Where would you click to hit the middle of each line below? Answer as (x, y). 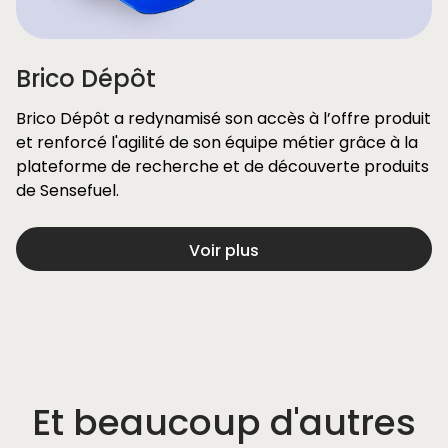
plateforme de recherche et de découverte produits (222, 166)
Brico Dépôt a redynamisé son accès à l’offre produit (223, 118)
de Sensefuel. (67, 190)
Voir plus (224, 250)
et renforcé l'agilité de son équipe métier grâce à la (217, 142)
